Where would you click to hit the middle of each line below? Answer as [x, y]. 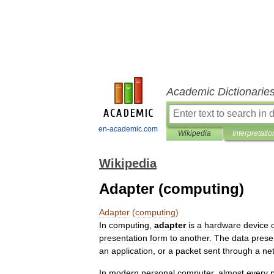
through [238, 251]
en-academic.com [128, 129]
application [132, 251]
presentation [123, 238]
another [194, 238]
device [256, 225]
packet [188, 251]
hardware [223, 225]
